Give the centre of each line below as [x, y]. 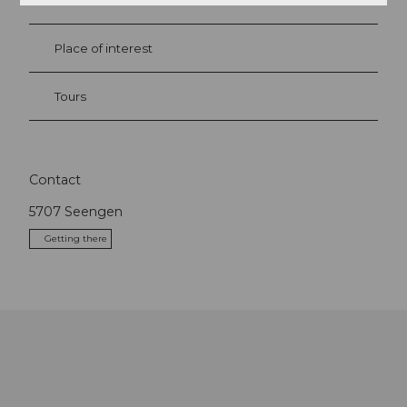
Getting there [76, 238]
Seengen [94, 211]
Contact [55, 179]
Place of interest [104, 49]
